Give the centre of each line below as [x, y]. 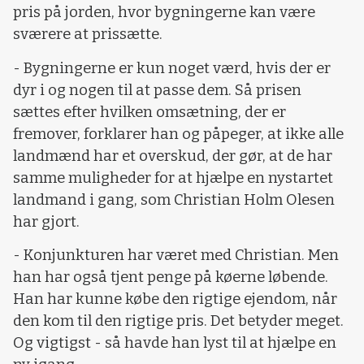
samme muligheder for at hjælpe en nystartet [173, 178]
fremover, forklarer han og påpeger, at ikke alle [178, 134]
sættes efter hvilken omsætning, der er [149, 112]
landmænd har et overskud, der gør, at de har [173, 156]
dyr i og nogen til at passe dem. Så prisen [157, 90]
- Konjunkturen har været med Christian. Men [176, 256]
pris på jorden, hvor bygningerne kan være [164, 13]
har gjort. [46, 221]
